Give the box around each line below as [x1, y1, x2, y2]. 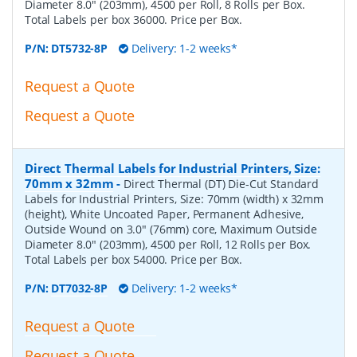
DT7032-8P [51, 280, 108, 296]
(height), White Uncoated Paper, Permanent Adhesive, [25, 206, 304, 222]
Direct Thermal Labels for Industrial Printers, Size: [25, 160, 320, 177]
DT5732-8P [51, 41, 108, 57]
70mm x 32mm [25, 175, 114, 192]
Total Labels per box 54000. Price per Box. [25, 252, 243, 268]
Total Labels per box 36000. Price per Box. [25, 12, 243, 28]
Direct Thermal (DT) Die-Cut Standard [124, 176, 320, 192]
